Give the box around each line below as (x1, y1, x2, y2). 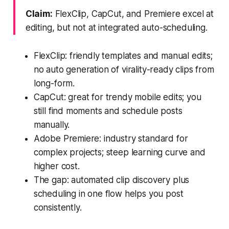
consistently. (33, 202, 82, 213)
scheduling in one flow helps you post (33, 188, 184, 199)
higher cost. (33, 161, 80, 171)
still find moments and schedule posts (33, 105, 182, 116)
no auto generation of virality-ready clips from (33, 64, 214, 75)
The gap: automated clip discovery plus (33, 174, 190, 185)
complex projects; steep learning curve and (33, 147, 205, 157)
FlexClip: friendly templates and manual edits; (33, 50, 213, 61)
